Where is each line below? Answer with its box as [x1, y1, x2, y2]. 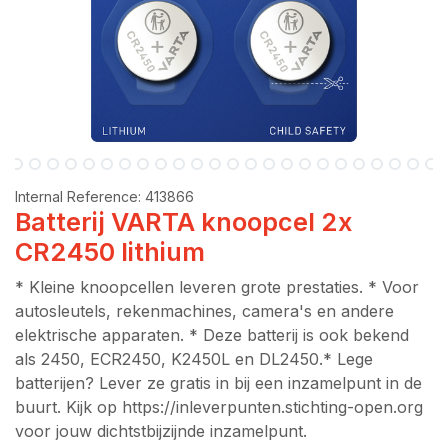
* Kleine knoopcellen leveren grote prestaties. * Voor [15, 277, 419, 297]
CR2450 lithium [15, 237, 205, 267]
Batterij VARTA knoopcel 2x [15, 207, 352, 237]
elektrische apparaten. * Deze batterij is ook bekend [15, 325, 409, 345]
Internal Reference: [15, 188, 145, 205]
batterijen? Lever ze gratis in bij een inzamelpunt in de [15, 373, 422, 393]
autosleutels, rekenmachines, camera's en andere [15, 301, 394, 321]
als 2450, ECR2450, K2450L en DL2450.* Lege [15, 349, 373, 369]
